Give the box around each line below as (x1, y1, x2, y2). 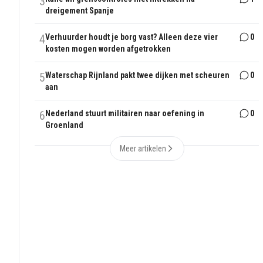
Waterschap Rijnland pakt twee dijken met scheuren (45, 70, 230, 80)
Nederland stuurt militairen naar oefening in (45, 109, 205, 119)
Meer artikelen (119, 144, 166, 154)
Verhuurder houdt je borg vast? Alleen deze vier (45, 32, 218, 42)
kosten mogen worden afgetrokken (45, 44, 171, 54)
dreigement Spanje (45, 6, 114, 16)
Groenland (45, 120, 84, 130)
